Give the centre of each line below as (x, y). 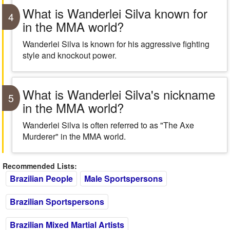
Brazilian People (41, 178)
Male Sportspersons (123, 178)
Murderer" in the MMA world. (74, 136)
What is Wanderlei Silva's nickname (119, 94)
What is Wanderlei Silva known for (115, 13)
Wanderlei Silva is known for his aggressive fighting (116, 44)
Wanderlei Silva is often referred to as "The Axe (108, 125)
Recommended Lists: (40, 166)
